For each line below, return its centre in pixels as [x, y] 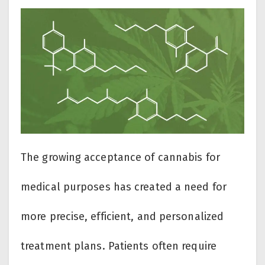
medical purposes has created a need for [124, 187]
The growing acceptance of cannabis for [120, 158]
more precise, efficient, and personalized [122, 217]
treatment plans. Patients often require [119, 246]
